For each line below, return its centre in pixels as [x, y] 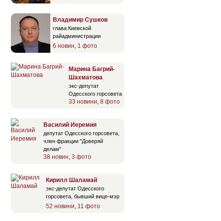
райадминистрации [77, 36]
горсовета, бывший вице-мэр [83, 196]
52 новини [60, 206]
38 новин [56, 157]
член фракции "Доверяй [73, 141]
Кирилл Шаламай [72, 180]
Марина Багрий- [92, 69]
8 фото [110, 101]
